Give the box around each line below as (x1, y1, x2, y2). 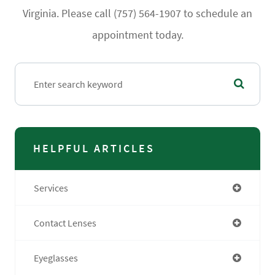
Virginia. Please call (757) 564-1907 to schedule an (23, 6, 252, 20)
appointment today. (91, 27, 184, 42)
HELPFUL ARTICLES (33, 141, 155, 155)
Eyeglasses (34, 251, 78, 264)
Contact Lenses (34, 216, 96, 229)
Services (34, 181, 68, 194)
